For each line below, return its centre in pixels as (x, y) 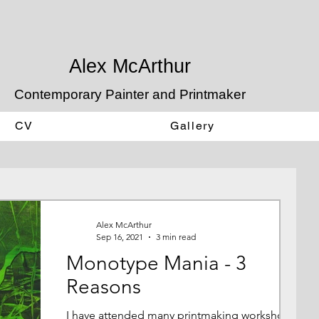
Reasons (104, 287)
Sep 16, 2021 (120, 237)
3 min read (176, 237)
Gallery (193, 126)
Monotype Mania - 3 (156, 263)
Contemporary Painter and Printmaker (130, 94)
